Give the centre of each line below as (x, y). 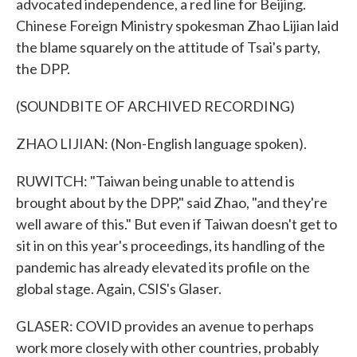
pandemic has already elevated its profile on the (163, 267)
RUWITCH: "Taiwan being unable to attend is (155, 181)
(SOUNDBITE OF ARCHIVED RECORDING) (155, 106)
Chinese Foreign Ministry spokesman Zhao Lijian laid (177, 25)
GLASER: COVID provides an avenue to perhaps (165, 326)
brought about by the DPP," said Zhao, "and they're (172, 202)
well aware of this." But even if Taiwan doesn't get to (177, 224)
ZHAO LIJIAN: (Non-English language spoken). (161, 143)
